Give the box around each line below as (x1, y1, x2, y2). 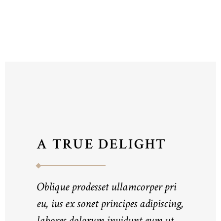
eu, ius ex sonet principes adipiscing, (37, 196, 184, 212)
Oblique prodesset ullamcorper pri (37, 179, 176, 195)
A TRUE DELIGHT (37, 135, 167, 154)
